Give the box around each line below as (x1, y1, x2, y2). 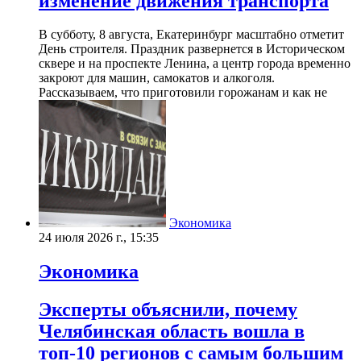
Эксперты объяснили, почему (39, 299, 297, 321)
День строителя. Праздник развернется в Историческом (39, 42, 345, 56)
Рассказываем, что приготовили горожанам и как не (39, 85, 327, 100)
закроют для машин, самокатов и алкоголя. (39, 71, 275, 85)
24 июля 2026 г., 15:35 (39, 230, 159, 245)
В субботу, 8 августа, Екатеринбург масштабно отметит (39, 27, 344, 42)
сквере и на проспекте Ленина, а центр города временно (39, 56, 351, 71)
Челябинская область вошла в (39, 321, 305, 342)
